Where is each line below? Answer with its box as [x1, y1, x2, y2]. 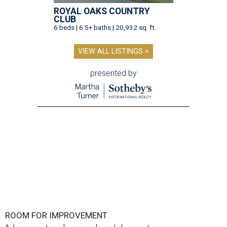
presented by [90, 68, 137, 79]
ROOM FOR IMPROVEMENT [5, 210, 107, 221]
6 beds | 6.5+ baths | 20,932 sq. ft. [54, 23, 156, 32]
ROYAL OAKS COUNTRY [54, 6, 150, 17]
